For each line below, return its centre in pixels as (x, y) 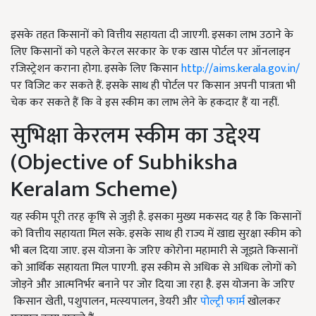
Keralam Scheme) (94, 189)
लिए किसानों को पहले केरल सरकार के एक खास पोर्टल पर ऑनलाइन (151, 51)
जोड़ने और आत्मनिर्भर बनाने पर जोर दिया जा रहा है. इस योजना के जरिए (153, 284)
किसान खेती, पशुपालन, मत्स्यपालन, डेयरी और (105, 301)
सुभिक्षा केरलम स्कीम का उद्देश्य (135, 135)
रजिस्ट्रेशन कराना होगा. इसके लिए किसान (96, 68)
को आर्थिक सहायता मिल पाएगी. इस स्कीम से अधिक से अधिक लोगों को (153, 267)
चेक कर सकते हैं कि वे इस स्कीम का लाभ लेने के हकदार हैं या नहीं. (145, 102)
